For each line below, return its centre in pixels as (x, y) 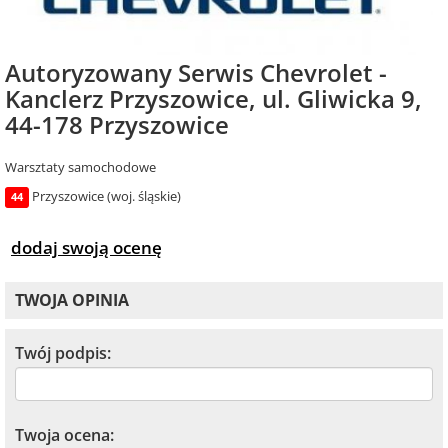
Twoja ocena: (64, 434)
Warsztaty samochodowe (80, 166)
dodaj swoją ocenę (86, 246)
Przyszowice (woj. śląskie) (106, 195)
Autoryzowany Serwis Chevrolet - (196, 72)
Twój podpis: (63, 352)
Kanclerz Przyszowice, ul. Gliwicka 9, (213, 98)
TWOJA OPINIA (72, 299)
